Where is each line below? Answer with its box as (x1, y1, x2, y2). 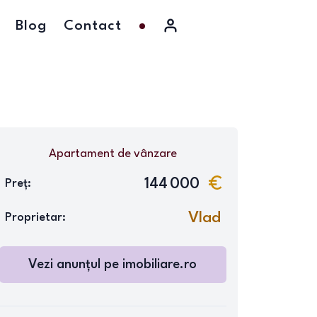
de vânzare (114, 148, 177, 160)
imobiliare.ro (122, 258, 197, 271)
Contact (64, 19, 122, 33)
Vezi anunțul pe (28, 258, 123, 271)
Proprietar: (4, 212, 66, 224)
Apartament (48, 148, 115, 160)
